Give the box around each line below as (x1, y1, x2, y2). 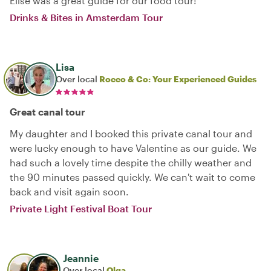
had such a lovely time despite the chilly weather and (10, 156, 252, 168)
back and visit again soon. (10, 185, 129, 197)
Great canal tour (10, 105, 85, 117)
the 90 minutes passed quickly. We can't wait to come (10, 171, 255, 183)
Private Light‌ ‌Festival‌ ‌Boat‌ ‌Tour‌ (10, 202, 152, 214)
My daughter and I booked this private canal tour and (10, 127, 252, 139)
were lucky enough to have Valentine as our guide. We (10, 142, 256, 154)
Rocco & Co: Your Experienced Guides (99, 73, 256, 84)
